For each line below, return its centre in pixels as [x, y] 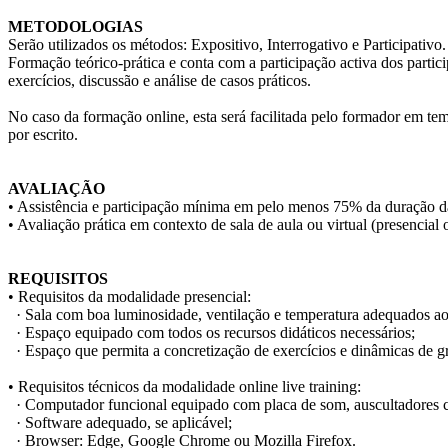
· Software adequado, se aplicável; [120, 423]
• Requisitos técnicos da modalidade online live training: [184, 387]
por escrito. [43, 135]
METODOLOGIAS [75, 27]
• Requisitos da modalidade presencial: [129, 297]
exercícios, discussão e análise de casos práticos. [159, 81]
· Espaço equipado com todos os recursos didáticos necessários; [211, 333]
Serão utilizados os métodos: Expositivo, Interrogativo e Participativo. [227, 45]
